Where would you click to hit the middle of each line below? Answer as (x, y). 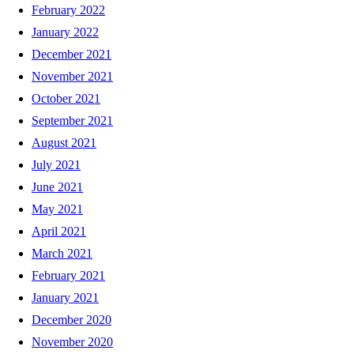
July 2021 (56, 164)
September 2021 (72, 120)
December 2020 (72, 319)
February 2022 (68, 9)
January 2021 (65, 297)
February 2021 (68, 275)
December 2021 (72, 54)
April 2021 (59, 231)
